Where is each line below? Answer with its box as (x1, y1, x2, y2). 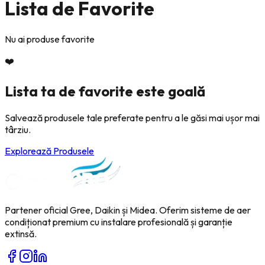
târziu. (5, 123, 31, 135)
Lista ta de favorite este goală (5, 82, 205, 100)
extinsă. (5, 227, 37, 240)
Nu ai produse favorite (5, 33, 95, 45)
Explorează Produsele (5, 144, 94, 157)
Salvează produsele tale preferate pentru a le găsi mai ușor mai (5, 111, 260, 124)
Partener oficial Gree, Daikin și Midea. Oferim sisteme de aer (5, 203, 251, 216)
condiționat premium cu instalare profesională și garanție (5, 215, 232, 228)
